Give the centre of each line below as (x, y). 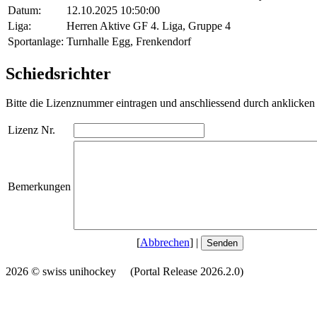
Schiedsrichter (58, 73)
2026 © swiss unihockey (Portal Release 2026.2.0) (125, 272)
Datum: (24, 10)
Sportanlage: (36, 41)
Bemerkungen (39, 187)
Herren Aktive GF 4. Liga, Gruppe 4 (149, 25)
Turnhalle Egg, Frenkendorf (129, 41)
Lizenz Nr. (31, 130)
